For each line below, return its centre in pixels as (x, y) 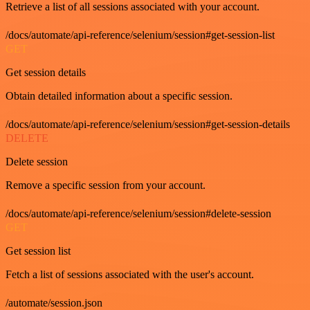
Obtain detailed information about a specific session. (119, 96)
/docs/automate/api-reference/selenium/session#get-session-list (140, 35)
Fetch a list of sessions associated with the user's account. (130, 274)
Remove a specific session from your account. (106, 185)
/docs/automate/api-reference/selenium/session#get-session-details (148, 124)
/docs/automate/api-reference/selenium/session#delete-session (138, 213)
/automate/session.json (54, 303)
